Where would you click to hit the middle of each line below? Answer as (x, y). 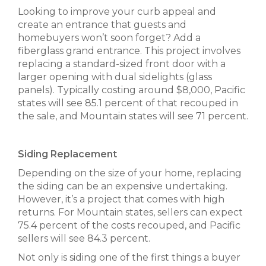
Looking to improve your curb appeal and (117, 12)
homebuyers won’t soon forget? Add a (109, 38)
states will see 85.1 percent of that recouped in (128, 103)
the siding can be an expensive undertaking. (123, 186)
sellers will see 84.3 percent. (84, 238)
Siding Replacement (67, 154)
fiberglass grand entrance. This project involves (129, 51)
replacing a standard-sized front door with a (122, 64)
